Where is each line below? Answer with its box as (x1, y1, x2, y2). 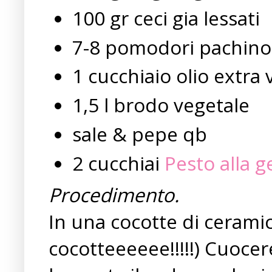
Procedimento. (49, 181, 179, 208)
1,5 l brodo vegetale (72, 92, 250, 118)
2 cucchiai (72, 150, 165, 177)
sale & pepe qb (72, 121, 207, 148)
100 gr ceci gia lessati (72, 4, 260, 31)
